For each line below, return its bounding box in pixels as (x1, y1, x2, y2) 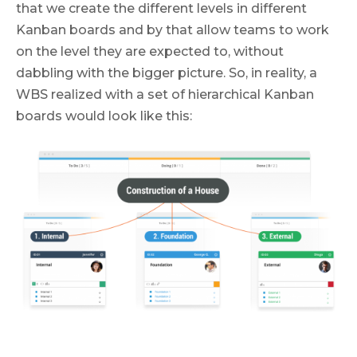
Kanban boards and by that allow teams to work (16, 22, 329, 37)
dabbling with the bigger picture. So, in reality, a (16, 65, 317, 80)
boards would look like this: (16, 108, 192, 124)
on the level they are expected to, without (16, 43, 284, 59)
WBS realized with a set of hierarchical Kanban (16, 86, 314, 102)
